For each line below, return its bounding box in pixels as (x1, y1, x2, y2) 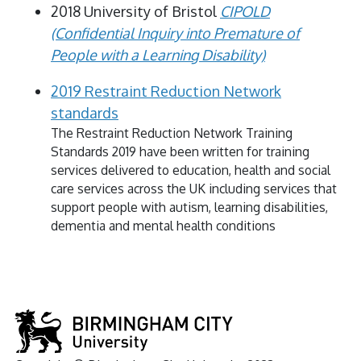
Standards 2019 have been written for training (51, 143, 309, 160)
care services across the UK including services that (51, 180, 337, 197)
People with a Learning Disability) (51, 45, 265, 64)
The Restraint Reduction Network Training (51, 124, 293, 141)
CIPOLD (220, 2, 270, 20)
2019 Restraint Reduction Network (51, 81, 281, 100)
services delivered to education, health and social (51, 161, 330, 178)
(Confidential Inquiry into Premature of (51, 23, 300, 42)
